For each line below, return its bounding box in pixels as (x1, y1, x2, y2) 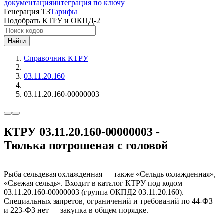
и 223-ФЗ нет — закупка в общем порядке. (4, 205, 148, 214)
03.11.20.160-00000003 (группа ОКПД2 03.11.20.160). (4, 187, 184, 196)
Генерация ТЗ (4, 7, 50, 16)
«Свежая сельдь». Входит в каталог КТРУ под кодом (4, 178, 182, 187)
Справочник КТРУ (24, 54, 88, 62)
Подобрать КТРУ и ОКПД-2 (4, 16, 100, 25)
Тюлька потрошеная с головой (4, 138, 168, 152)
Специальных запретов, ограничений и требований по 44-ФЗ (4, 196, 213, 205)
